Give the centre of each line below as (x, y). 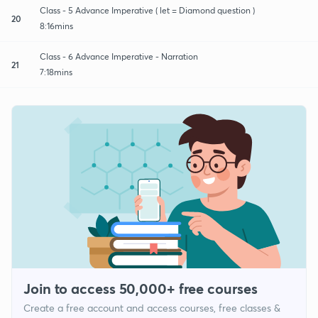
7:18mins (56, 72)
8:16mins (56, 26)
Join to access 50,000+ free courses (141, 289)
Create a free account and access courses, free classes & (152, 308)
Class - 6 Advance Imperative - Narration (119, 56)
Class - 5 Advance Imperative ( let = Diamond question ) (147, 10)
